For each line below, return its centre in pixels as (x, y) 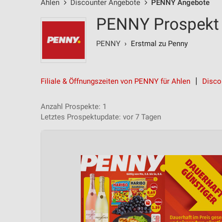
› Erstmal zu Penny (154, 44)
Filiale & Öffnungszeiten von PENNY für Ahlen (115, 81)
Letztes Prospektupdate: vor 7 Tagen (101, 117)
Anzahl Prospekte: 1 (74, 107)
